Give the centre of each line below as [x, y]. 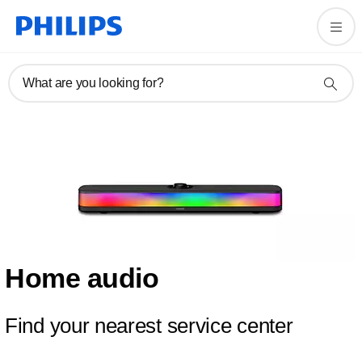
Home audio [82, 278]
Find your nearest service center [149, 326]
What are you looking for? [93, 83]
